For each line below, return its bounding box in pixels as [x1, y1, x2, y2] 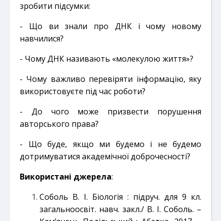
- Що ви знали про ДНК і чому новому [20, 20, 201, 32]
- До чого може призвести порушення [20, 106, 201, 117]
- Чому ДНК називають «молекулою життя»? [20, 53, 193, 64]
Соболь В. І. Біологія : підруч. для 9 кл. [39, 191, 201, 202]
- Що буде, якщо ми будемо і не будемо [20, 138, 201, 149]
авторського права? [20, 118, 99, 129]
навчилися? [20, 33, 64, 44]
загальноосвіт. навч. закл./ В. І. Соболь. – [39, 203, 201, 215]
